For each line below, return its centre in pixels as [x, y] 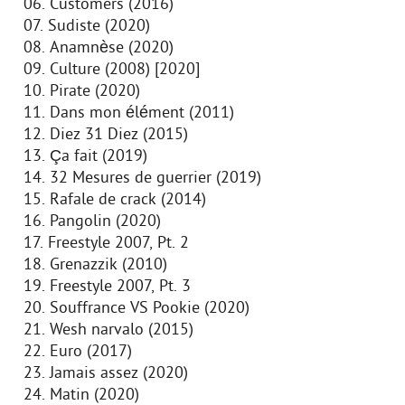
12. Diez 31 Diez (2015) [108, 135]
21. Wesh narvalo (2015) [111, 330]
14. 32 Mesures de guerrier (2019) [145, 179]
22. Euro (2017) [80, 352]
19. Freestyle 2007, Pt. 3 [109, 287]
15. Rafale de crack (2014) [117, 200]
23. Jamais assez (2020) [108, 374]
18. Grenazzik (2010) [98, 265]
